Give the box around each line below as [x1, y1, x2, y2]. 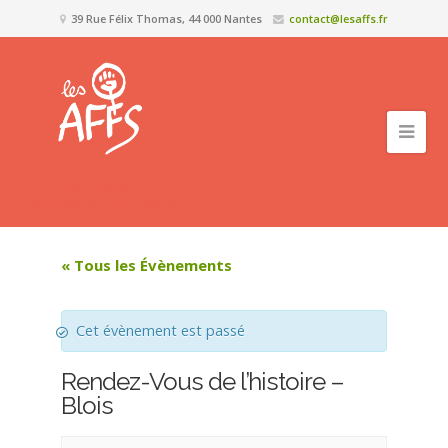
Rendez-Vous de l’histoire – [61, 367, 345, 396]
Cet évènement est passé [76, 321, 246, 340]
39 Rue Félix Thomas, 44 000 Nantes [68, 11, 262, 26]
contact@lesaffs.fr [289, 11, 388, 26]
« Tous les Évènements [61, 255, 233, 275]
